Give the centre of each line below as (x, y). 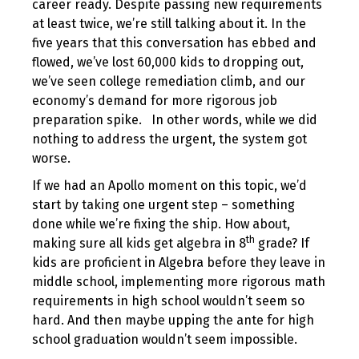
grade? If (282, 243)
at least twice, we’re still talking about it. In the (169, 24)
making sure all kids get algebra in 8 (139, 243)
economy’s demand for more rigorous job (155, 101)
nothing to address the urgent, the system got (169, 139)
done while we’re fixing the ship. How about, (161, 224)
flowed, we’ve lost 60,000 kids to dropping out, (168, 62)
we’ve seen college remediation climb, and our (169, 81)
